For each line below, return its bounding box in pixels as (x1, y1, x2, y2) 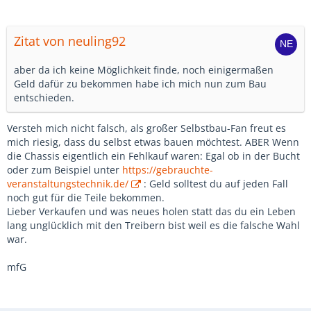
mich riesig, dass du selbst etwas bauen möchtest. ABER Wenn (7, 135, 299, 149)
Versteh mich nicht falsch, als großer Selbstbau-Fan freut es (7, 121, 286, 135)
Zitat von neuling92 (14, 33, 126, 49)
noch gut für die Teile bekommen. (7, 191, 165, 204)
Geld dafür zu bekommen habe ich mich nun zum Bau (14, 77, 267, 90)
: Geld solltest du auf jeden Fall (141, 177, 288, 190)
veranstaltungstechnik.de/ (7, 177, 128, 190)
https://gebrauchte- (122, 163, 213, 176)
